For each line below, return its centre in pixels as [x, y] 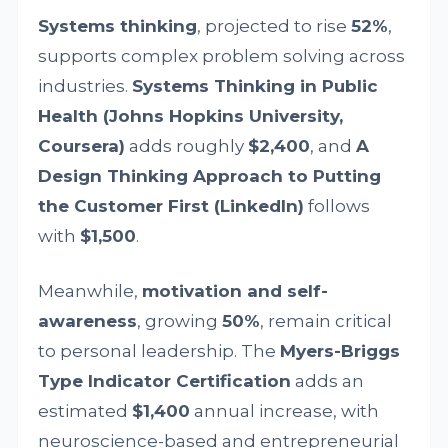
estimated [85, 411]
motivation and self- [235, 291]
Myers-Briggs [340, 351]
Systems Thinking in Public [255, 86]
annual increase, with [285, 411]
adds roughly [187, 146]
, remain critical [326, 321]
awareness [88, 321]
